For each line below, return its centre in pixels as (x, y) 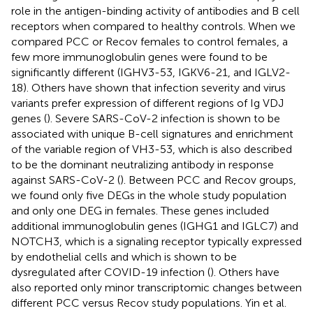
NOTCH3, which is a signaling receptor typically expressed (156, 241)
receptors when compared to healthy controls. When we (153, 26)
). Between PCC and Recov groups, (208, 180)
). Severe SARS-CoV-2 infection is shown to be (163, 118)
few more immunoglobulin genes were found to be (139, 57)
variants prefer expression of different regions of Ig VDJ (147, 103)
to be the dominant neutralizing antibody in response (143, 164)
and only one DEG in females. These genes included (140, 210)
